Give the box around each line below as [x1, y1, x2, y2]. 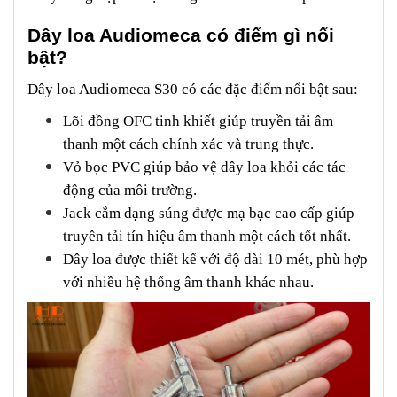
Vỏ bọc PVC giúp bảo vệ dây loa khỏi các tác [63, 158, 346, 175]
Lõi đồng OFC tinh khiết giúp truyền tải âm [63, 112, 333, 129]
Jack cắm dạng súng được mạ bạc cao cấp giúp [63, 204, 354, 222]
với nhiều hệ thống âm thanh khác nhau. [63, 273, 314, 291]
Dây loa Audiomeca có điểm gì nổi [27, 24, 334, 46]
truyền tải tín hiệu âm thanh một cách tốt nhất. [63, 227, 351, 245]
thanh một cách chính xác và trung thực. [63, 135, 314, 152]
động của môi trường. [63, 181, 197, 198]
